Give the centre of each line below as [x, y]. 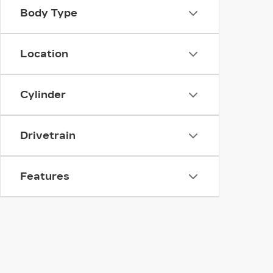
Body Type [49, 13]
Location [44, 54]
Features [45, 176]
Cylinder [43, 95]
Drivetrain [48, 136]
